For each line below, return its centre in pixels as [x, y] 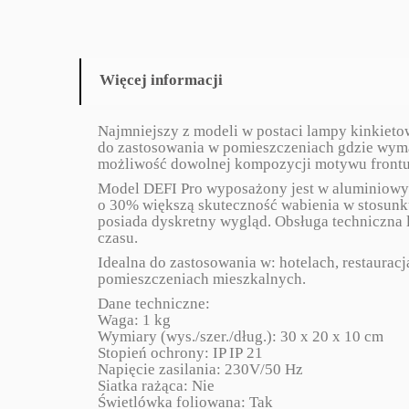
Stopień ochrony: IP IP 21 [180, 353]
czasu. [118, 238]
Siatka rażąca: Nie [156, 386]
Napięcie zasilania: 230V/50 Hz [200, 369]
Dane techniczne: [154, 304]
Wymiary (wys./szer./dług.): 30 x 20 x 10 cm [241, 336]
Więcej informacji [161, 80]
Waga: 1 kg [134, 320]
